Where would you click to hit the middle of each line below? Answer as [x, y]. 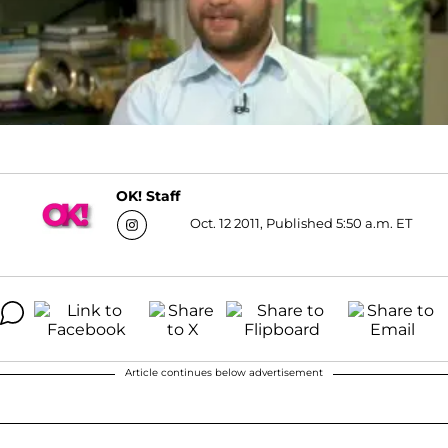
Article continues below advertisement [224, 372]
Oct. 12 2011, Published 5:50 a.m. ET [300, 222]
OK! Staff [147, 196]
